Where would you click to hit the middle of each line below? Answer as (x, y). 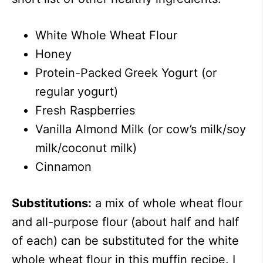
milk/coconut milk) (86, 148)
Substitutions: (52, 203)
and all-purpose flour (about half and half (125, 222)
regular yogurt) (77, 92)
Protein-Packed (78, 73)
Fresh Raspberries (85, 111)
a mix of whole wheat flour (167, 203)
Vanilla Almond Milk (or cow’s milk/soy (141, 129)
